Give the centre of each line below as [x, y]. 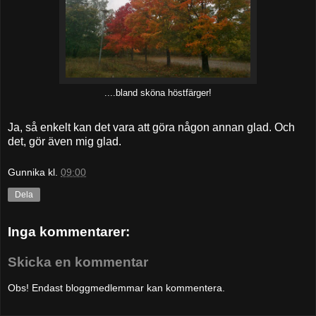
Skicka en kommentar [78, 262]
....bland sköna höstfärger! [158, 93]
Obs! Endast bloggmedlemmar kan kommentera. [116, 287]
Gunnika [26, 172]
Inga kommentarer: [69, 231]
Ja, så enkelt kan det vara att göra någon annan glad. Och [151, 128]
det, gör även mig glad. [65, 142]
